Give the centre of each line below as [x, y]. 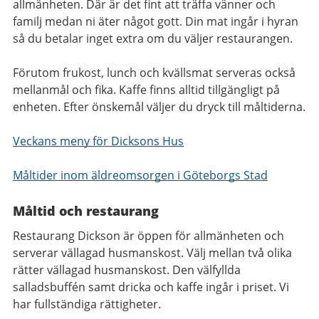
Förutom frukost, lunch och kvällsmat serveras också [154, 73]
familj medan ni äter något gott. [99, 22]
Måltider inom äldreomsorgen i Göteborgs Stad [140, 176]
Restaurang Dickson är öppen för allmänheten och [148, 236]
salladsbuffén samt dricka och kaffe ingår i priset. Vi [151, 287]
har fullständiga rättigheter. [87, 304]
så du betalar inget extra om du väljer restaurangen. [153, 39]
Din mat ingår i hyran [242, 22]
